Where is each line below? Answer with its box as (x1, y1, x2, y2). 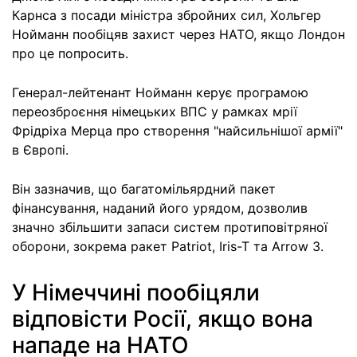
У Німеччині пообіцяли (12, 278, 260, 306)
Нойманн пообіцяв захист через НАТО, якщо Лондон (12, 25, 345, 42)
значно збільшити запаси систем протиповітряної (12, 218, 328, 235)
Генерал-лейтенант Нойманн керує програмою (12, 84, 308, 100)
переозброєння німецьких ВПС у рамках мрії (12, 103, 297, 120)
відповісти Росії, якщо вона (12, 304, 313, 332)
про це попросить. (12, 45, 128, 61)
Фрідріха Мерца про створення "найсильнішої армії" (12, 122, 343, 139)
